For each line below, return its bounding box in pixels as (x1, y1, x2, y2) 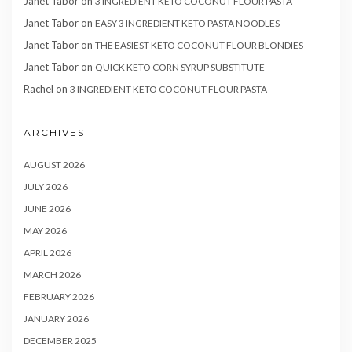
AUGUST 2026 (24, 159, 85, 171)
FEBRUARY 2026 (24, 291, 94, 303)
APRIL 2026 (24, 247, 71, 259)
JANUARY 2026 (24, 313, 89, 325)
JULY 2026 (24, 181, 68, 193)
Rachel (24, 82, 53, 96)
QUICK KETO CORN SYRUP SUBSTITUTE (95, 61, 265, 74)
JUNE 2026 (24, 203, 71, 215)
